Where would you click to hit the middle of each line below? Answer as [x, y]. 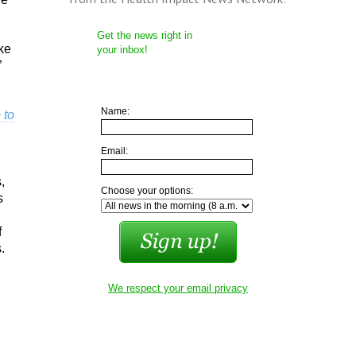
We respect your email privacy [178, 288]
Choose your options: [147, 191]
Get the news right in [144, 35]
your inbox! [122, 50]
